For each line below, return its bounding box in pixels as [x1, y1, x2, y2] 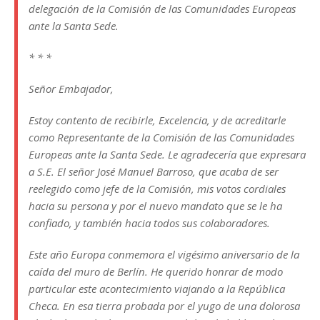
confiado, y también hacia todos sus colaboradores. [29, 216, 270, 230]
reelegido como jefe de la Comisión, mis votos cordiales [29, 181, 286, 196]
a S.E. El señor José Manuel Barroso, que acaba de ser [29, 164, 279, 179]
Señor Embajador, [29, 81, 114, 96]
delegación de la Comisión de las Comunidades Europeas [29, 1, 296, 16]
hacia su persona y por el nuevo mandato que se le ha [29, 199, 282, 213]
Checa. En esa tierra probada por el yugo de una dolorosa [29, 299, 300, 313]
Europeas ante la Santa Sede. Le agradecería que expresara [29, 147, 306, 161]
